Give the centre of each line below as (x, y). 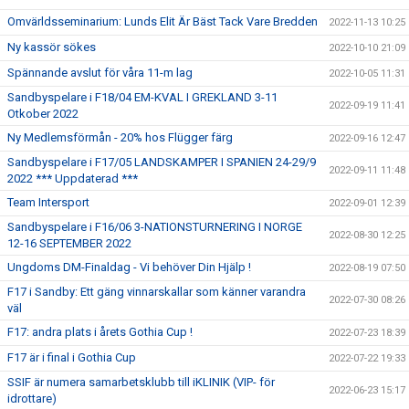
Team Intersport (48, 202)
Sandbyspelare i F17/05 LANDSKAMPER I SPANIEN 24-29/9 (162, 162)
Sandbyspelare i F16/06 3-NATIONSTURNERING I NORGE (155, 227)
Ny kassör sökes (52, 47)
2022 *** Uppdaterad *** (73, 178)
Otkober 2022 (43, 114)
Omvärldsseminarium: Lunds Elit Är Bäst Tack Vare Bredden (163, 21)
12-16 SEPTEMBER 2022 (69, 243)
